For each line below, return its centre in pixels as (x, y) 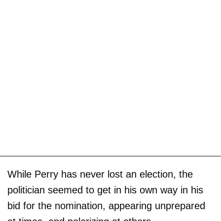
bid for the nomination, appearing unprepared (106, 205)
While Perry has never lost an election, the (100, 174)
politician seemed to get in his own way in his (105, 190)
